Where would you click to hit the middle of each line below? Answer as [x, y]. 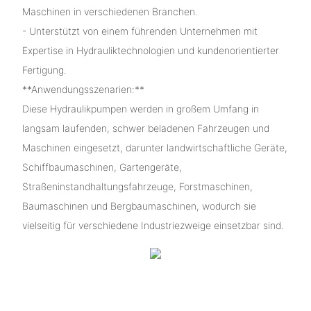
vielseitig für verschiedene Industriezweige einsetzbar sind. [153, 225]
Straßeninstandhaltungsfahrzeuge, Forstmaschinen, [137, 186]
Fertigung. [44, 69]
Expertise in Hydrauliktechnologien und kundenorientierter [150, 50]
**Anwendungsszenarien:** [83, 89]
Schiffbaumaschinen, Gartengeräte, [102, 167]
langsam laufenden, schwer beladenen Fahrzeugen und [145, 128]
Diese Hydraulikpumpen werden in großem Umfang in [140, 108]
